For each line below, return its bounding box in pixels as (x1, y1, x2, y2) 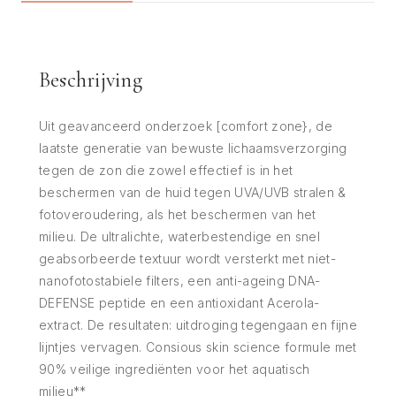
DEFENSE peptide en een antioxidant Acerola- (39, 294, 320, 310)
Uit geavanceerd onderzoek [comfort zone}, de (39, 118, 333, 133)
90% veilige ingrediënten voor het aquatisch (39, 361, 310, 377)
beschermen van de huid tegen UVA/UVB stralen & (39, 184, 346, 200)
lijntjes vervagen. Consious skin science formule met (39, 339, 357, 354)
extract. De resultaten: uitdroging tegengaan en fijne (39, 316, 357, 332)
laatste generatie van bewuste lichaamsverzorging (39, 140, 347, 156)
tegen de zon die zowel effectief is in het (39, 162, 293, 178)
